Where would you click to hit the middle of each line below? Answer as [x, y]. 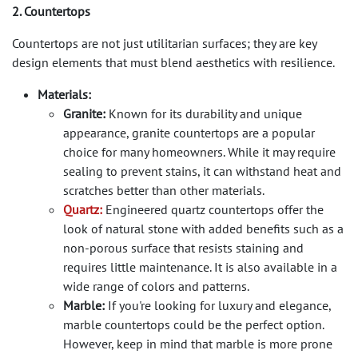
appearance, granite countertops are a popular [189, 132]
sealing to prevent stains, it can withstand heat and [202, 171]
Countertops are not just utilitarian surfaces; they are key [164, 43]
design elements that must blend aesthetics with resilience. [173, 62]
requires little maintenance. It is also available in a [200, 267]
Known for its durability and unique [204, 113]
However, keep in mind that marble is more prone [198, 343]
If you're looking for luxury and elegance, [218, 305]
